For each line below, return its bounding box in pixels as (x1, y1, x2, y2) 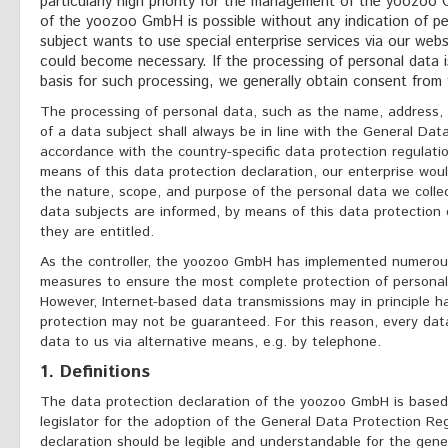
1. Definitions (40, 359, 150, 385)
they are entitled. (40, 222, 154, 242)
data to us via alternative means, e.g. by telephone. (40, 332, 381, 352)
